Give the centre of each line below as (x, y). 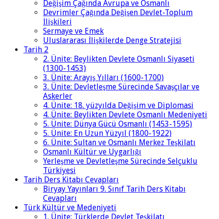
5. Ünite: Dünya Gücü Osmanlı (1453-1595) (118, 124)
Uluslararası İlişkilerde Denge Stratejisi (112, 41)
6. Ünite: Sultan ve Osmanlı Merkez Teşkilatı (119, 143)
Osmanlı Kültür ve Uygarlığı (92, 152)
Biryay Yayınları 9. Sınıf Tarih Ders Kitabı (114, 189)
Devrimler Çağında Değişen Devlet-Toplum (118, 13)
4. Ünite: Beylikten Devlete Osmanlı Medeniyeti (125, 115)
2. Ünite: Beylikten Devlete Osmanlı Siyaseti (119, 59)
